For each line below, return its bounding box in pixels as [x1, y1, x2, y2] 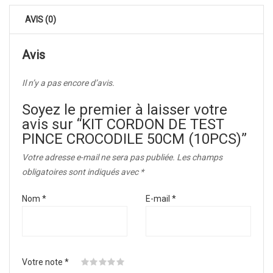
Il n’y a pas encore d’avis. [22, 78, 115, 88]
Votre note [22, 257, 65, 268]
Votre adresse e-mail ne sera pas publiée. [22, 152, 175, 163]
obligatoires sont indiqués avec [22, 167, 140, 177]
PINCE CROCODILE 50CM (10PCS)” [22, 130, 247, 148]
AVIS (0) [25, 15, 56, 25]
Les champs [177, 152, 222, 163]
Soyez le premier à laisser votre [22, 101, 227, 119]
